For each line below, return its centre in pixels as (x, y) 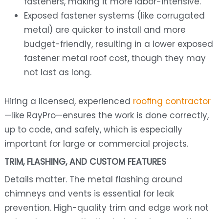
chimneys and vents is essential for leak (89, 194)
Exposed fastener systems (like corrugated (114, 16)
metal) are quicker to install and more (105, 30)
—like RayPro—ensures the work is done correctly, (106, 116)
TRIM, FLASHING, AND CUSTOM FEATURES (85, 162)
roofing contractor (170, 101)
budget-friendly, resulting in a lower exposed (118, 44)
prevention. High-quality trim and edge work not (106, 208)
